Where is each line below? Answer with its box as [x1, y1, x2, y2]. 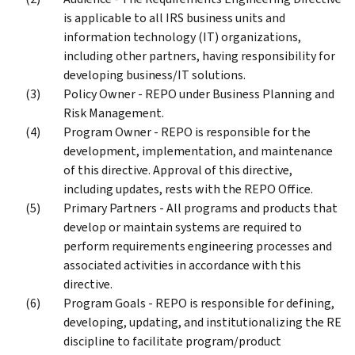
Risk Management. [63, 104, 164, 121]
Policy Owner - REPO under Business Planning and [63, 85, 334, 102]
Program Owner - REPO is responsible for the [63, 123, 311, 140]
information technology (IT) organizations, [63, 28, 301, 45]
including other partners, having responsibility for [63, 47, 335, 64]
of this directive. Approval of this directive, [63, 161, 292, 178]
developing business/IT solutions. [63, 66, 246, 83]
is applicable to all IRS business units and [63, 9, 285, 26]
